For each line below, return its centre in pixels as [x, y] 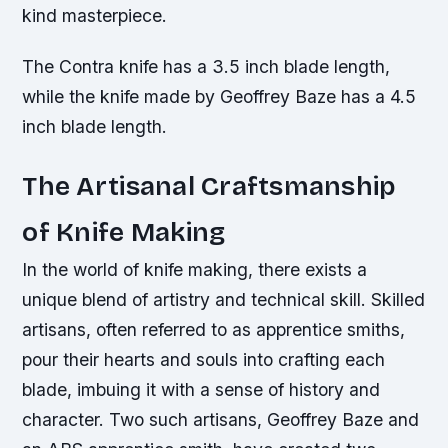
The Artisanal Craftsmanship [209, 186]
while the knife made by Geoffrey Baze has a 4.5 [219, 97]
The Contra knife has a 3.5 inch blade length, [206, 67]
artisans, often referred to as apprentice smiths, [214, 330]
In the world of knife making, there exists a [195, 270]
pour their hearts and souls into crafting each [204, 360]
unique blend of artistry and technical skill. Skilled [224, 300]
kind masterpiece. [95, 16]
